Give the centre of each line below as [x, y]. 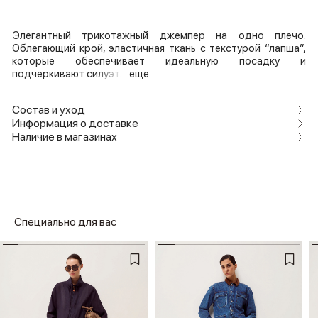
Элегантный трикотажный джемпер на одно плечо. [159, 36]
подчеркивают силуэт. [67, 74]
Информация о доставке [75, 124]
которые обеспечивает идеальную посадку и [159, 61]
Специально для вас [65, 222]
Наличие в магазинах [65, 137]
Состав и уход [49, 110]
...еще [136, 74]
